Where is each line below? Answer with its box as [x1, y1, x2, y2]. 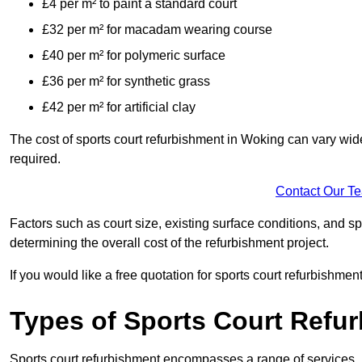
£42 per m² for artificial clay [42, 100, 196, 115]
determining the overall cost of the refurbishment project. [10, 236, 329, 250]
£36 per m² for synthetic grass [42, 74, 210, 89]
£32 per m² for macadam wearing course [42, 23, 272, 37]
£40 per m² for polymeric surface [42, 48, 225, 63]
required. [10, 152, 61, 166]
